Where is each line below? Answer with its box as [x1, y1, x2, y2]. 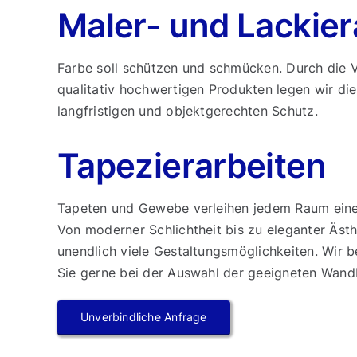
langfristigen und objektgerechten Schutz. [57, 103, 318, 119]
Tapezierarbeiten [57, 145, 326, 186]
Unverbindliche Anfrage [80, 310, 207, 324]
